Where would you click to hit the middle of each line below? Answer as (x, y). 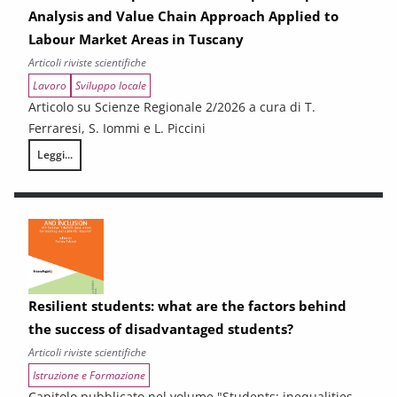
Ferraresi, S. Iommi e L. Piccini (117, 128)
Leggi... (55, 154)
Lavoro (50, 85)
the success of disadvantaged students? (161, 328)
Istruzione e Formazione (89, 375)
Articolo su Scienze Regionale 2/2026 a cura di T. (172, 106)
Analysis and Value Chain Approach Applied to (183, 16)
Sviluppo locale (111, 85)
